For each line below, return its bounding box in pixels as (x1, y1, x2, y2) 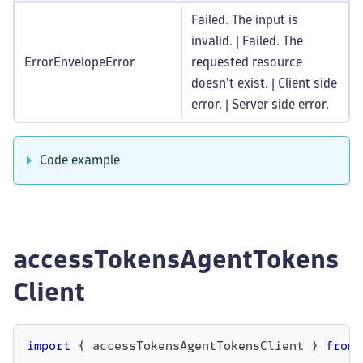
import (27, 341, 70, 352)
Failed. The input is (191, 14, 298, 26)
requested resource (191, 56, 302, 68)
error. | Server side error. (191, 98, 329, 110)
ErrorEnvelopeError (24, 56, 135, 68)
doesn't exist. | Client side (191, 77, 337, 89)
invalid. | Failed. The (191, 35, 303, 47)
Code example (40, 154, 120, 166)
